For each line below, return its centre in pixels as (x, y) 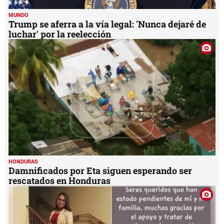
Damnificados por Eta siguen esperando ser (100, 170)
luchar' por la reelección (60, 34)
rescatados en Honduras (59, 180)
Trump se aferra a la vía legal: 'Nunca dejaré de (107, 24)
